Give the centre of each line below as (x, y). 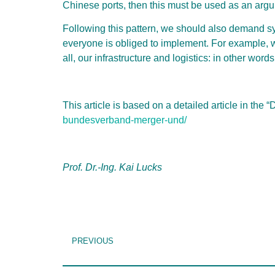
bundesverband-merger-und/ (125, 120)
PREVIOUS (93, 241)
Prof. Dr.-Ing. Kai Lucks (112, 167)
